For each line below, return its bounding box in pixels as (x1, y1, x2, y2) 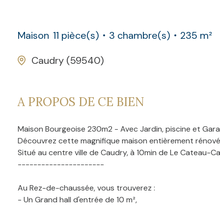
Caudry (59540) (31, 54, 104, 67)
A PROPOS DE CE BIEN (18, 94, 144, 110)
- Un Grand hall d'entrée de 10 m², (18, 194, 137, 205)
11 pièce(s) (53, 29, 99, 42)
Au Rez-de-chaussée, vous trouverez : (18, 182, 155, 193)
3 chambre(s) (109, 29, 170, 42)
